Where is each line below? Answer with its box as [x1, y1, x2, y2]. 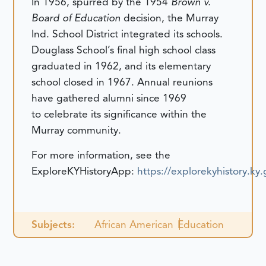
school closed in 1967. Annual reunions [31, 75, 213, 89]
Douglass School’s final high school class [31, 43, 216, 57]
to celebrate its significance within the [31, 107, 207, 121]
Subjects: [31, 217, 75, 231]
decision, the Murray [123, 11, 219, 25]
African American [94, 217, 173, 231]
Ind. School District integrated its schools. [31, 27, 223, 41]
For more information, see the [31, 148, 171, 161]
